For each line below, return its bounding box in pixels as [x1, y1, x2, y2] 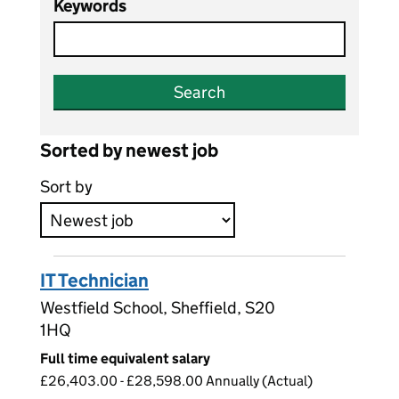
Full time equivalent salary [40, 350, 210, 368]
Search [174, 82, 225, 103]
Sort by [40, 176, 93, 198]
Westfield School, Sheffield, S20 [40, 297, 275, 319]
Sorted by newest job [40, 139, 218, 163]
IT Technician [40, 269, 149, 293]
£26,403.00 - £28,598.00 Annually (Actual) [40, 372, 313, 390]
